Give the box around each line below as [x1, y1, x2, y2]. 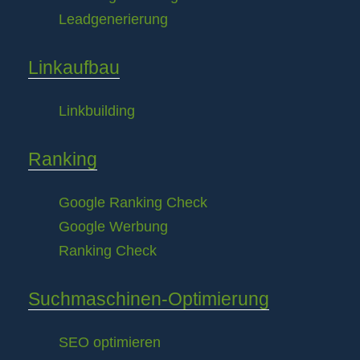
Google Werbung [59, 219, 168, 235]
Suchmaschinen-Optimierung [28, 288, 269, 310]
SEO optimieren [59, 334, 161, 351]
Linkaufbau [28, 57, 120, 79]
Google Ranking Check [59, 194, 207, 211]
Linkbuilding [59, 103, 135, 120]
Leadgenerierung [59, 11, 168, 28]
